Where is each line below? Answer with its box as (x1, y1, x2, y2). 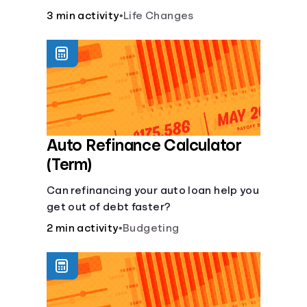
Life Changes (123, 10, 194, 21)
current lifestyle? (47, 5, 138, 16)
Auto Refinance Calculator (47, 137, 242, 153)
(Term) (47, 156, 92, 173)
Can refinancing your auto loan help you (47, 185, 260, 196)
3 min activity (47, 10, 119, 21)
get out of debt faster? (47, 201, 171, 212)
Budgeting (123, 223, 180, 234)
